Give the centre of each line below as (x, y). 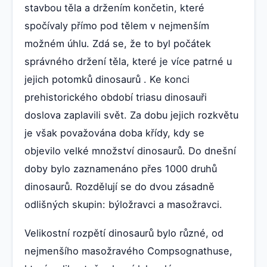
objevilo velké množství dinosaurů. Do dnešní (130, 150)
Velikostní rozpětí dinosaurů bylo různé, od (124, 233)
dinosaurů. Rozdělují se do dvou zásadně (119, 186)
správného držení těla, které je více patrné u (128, 61)
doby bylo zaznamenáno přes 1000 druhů (121, 168)
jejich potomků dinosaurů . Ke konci (107, 79)
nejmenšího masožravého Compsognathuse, (128, 251)
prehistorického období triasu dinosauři (116, 97)
